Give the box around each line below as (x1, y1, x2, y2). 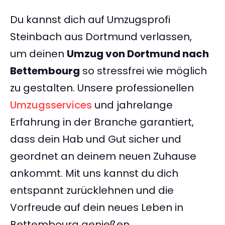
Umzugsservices (10, 98, 92, 113)
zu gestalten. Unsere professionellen (10, 81, 194, 95)
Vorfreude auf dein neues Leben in (10, 200, 183, 215)
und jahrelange (92, 98, 173, 113)
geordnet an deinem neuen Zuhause (10, 149, 196, 164)
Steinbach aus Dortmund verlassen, (10, 30, 192, 44)
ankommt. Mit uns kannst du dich (10, 166, 178, 181)
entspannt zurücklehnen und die (10, 183, 174, 198)
